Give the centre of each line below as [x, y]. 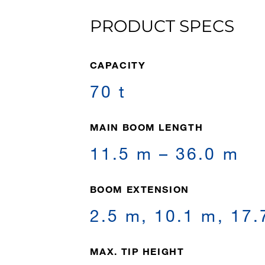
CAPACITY [118, 65]
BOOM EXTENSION [139, 189]
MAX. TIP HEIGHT [137, 251]
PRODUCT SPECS [162, 26]
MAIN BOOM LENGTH [146, 127]
